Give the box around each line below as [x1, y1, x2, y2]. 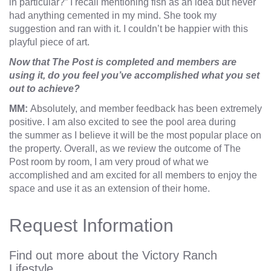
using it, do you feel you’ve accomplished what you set [9, 70, 260, 81]
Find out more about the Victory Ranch [9, 249, 217, 263]
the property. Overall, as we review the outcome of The [9, 143, 241, 154]
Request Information [9, 215, 174, 236]
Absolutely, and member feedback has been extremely [30, 103, 262, 114]
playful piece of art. [9, 37, 90, 48]
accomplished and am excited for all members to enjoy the [9, 170, 257, 181]
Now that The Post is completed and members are [9, 57, 237, 68]
